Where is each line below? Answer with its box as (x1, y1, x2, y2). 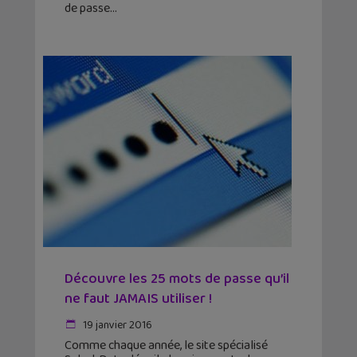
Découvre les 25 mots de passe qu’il (65, 268, 289, 291)
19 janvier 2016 (80, 316, 152, 335)
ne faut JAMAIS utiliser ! (65, 288, 212, 311)
